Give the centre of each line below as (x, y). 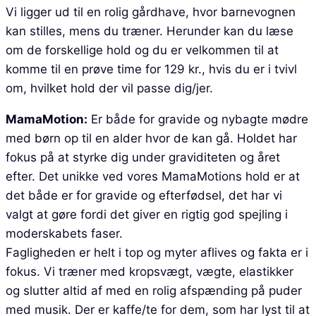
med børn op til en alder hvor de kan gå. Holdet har (151, 138)
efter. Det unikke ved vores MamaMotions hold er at (153, 176)
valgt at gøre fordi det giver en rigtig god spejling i (147, 214)
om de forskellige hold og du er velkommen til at (142, 50)
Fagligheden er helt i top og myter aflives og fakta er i (157, 252)
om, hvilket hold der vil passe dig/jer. (111, 88)
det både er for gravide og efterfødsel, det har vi (144, 195)
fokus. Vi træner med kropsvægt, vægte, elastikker (150, 271)
